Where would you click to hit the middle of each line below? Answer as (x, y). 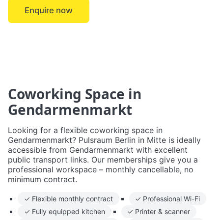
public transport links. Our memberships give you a (103, 160)
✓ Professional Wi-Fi (168, 198)
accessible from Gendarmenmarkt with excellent (98, 150)
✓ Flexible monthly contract (68, 198)
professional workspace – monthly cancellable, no (101, 170)
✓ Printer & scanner (159, 212)
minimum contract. (42, 179)
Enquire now (49, 11)
